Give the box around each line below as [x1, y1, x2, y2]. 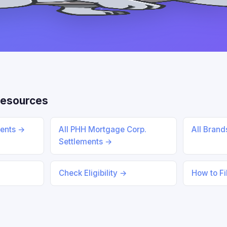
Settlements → [58, 137, 112, 146]
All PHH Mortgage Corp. [58, 125, 146, 134]
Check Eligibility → [58, 168, 127, 178]
